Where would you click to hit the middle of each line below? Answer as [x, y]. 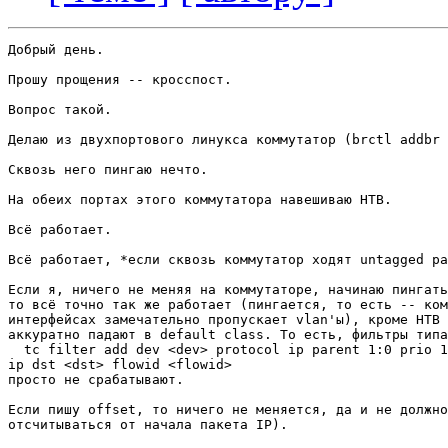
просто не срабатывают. [96, 380]
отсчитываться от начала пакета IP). [148, 425]
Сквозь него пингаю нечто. [108, 170]
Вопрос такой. [60, 110]
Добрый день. [56, 50]
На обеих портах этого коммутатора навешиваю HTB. [200, 200]
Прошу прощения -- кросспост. [120, 80]
